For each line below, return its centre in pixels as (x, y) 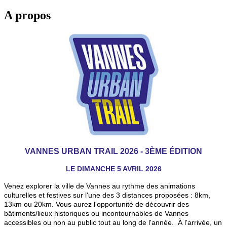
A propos (27, 15)
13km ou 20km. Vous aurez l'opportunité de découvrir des (97, 204)
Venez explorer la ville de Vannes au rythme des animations (100, 186)
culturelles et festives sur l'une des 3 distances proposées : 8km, (107, 195)
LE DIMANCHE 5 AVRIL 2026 (113, 168)
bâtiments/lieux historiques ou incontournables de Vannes (96, 213)
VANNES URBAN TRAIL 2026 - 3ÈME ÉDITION (113, 151)
